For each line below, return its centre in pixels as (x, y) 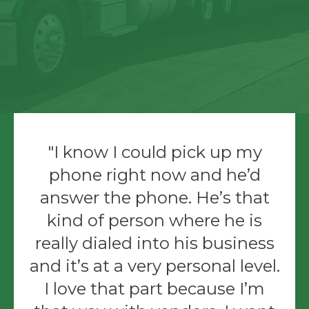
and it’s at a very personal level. (154, 266)
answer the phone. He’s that (154, 198)
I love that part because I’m (154, 289)
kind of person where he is (154, 221)
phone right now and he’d (154, 175)
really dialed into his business (154, 243)
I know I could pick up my (158, 152)
